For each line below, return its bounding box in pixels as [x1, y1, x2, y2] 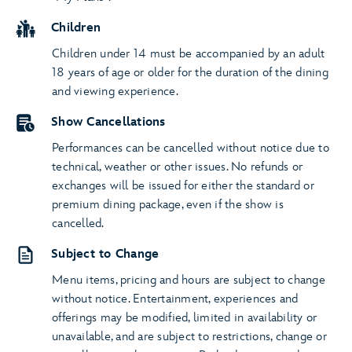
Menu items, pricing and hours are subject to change [52, 273, 325, 288]
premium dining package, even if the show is [52, 197, 284, 212]
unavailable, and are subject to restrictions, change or [52, 329, 327, 344]
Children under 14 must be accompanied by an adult [52, 46, 325, 61]
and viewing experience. [52, 84, 178, 99]
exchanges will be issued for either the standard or [52, 178, 314, 193]
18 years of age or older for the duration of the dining [52, 65, 328, 80]
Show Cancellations [51, 115, 166, 130]
